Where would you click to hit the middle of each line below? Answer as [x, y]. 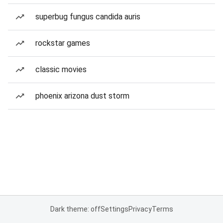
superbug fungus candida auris [88, 17]
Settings [114, 209]
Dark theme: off [75, 209]
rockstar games [63, 43]
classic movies [61, 69]
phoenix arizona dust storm [82, 96]
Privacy [140, 209]
